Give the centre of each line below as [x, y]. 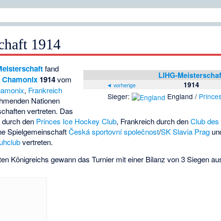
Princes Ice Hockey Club [76, 121]
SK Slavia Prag [185, 132]
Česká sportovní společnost [114, 132]
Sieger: [120, 96]
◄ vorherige [121, 85]
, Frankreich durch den [154, 121]
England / [182, 96]
